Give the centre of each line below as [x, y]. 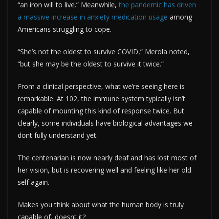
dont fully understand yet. [58, 135]
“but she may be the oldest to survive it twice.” [91, 64]
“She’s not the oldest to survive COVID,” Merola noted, [104, 51]
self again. [33, 182]
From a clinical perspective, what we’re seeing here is [101, 86]
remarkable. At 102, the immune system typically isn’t [101, 98]
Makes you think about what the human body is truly [101, 204]
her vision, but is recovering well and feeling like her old [104, 170]
